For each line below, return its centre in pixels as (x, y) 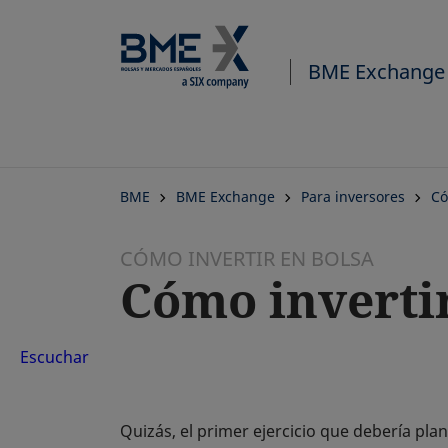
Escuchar (54, 357)
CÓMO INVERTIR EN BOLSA (247, 258)
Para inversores (353, 196)
